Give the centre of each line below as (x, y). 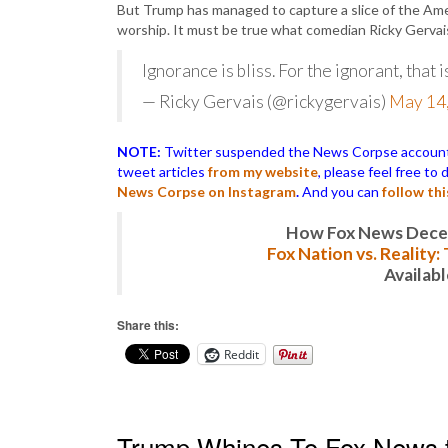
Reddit (241, 354)
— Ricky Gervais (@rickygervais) (265, 101)
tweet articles (162, 171)
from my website (263, 171)
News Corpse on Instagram (206, 191)
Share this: (148, 325)
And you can (340, 191)
